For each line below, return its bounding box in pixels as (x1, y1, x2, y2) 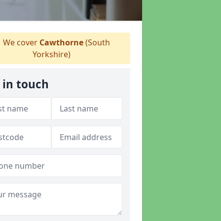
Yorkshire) (32, 49, 71, 60)
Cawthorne (39, 37, 83, 48)
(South (83, 37, 110, 48)
